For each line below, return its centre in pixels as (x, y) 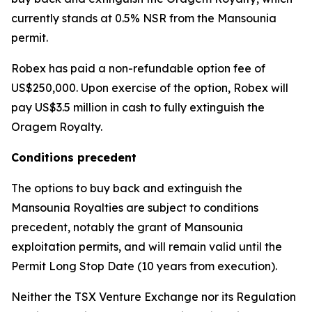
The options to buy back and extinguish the (127, 188)
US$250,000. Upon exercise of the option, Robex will (150, 88)
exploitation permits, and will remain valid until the (147, 247)
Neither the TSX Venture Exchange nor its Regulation (154, 297)
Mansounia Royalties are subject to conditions (135, 208)
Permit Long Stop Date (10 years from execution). (144, 266)
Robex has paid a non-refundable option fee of (138, 69)
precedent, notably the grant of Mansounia (127, 227)
